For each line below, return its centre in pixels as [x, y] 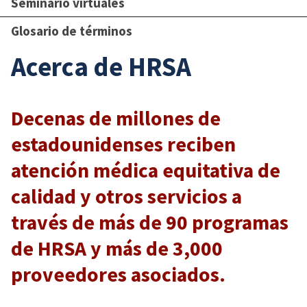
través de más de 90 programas [150, 222]
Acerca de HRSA [101, 66]
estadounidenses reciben [123, 144]
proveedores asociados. [118, 274]
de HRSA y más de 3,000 [117, 248]
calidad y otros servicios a [126, 196]
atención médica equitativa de [146, 170]
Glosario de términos [72, 30]
